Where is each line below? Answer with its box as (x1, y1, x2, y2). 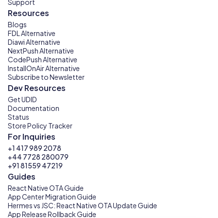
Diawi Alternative (8, 37, 60, 46)
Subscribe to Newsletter (8, 72, 85, 81)
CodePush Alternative (8, 54, 77, 64)
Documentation (8, 103, 59, 112)
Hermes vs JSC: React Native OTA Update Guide (8, 200, 157, 210)
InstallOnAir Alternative (8, 63, 80, 73)
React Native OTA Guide (8, 183, 84, 192)
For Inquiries (8, 131, 55, 142)
